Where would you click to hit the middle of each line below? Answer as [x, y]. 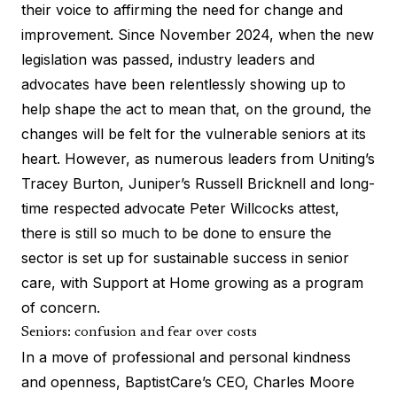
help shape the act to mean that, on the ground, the [196, 109]
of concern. [61, 307]
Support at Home [151, 282]
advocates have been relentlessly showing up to [183, 84]
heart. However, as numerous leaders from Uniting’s [198, 158]
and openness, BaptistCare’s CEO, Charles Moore [188, 381]
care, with [57, 282]
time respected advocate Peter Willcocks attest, [180, 208]
